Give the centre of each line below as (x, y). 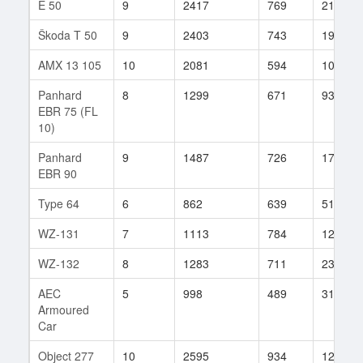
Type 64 (59, 203)
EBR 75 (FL (68, 111)
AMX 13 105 (70, 64)
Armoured (64, 309)
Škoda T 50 (68, 34)
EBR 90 (58, 173)
